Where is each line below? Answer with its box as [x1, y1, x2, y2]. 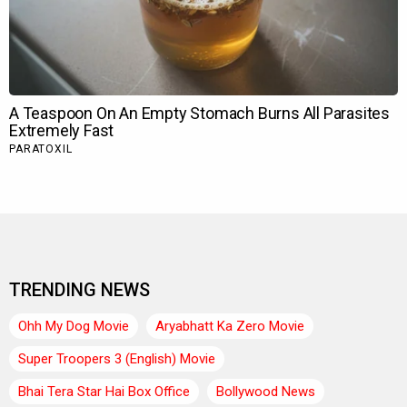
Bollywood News [216, 383, 315, 401]
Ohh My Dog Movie [18, 318, 129, 335]
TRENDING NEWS [9, 279, 150, 302]
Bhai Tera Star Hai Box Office [18, 383, 190, 401]
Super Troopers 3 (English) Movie [18, 351, 215, 368]
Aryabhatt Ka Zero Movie [155, 318, 304, 335]
